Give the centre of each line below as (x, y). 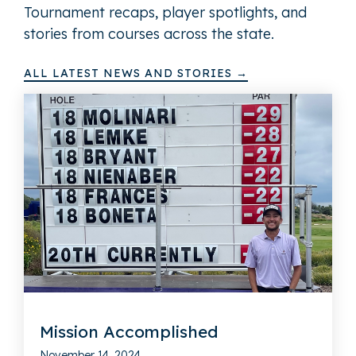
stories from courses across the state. (149, 33)
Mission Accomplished (129, 331)
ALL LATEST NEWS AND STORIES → (136, 73)
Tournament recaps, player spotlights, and (165, 12)
